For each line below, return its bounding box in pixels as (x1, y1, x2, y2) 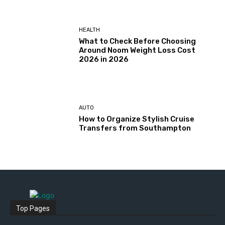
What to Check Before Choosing (79, 36, 196, 46)
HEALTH (79, 26, 100, 33)
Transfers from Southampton (79, 124, 191, 133)
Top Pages (16, 204, 50, 212)
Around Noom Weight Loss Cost (79, 45, 196, 55)
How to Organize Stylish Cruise (79, 115, 195, 124)
